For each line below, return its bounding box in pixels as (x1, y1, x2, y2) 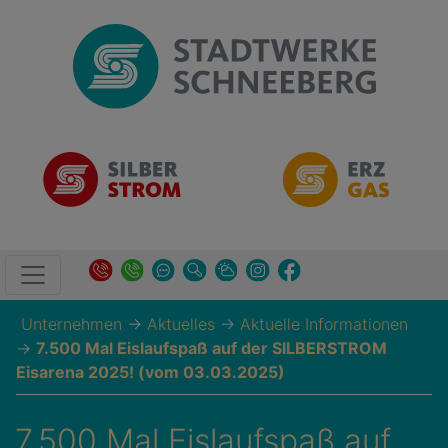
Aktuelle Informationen (240, 314, 408, 334)
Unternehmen (21, 314, 122, 334)
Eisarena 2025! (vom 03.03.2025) (16, 362, 285, 382)
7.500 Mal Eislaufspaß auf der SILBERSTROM (36, 338, 387, 358)
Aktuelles (147, 314, 215, 334)
